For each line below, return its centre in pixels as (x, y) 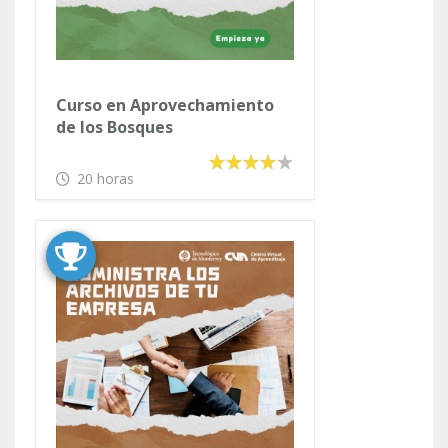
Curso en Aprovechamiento (165, 104)
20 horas (105, 178)
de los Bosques (114, 126)
